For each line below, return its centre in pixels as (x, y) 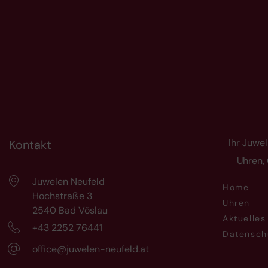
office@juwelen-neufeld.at (91, 249)
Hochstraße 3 (62, 196)
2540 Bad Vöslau (70, 210)
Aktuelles (244, 218)
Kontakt (30, 144)
